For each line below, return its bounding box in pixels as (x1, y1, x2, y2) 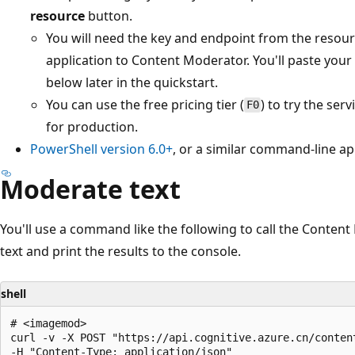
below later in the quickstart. (46, 73, 218, 91)
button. (85, 6, 132, 25)
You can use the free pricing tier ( (46, 95, 244, 113)
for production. (46, 117, 138, 136)
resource (30, 6, 85, 25)
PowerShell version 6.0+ (30, 139, 173, 158)
